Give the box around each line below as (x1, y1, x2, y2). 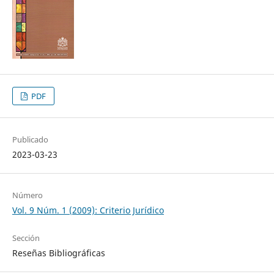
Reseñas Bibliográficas (12, 247, 105, 259)
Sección (12, 232, 40, 244)
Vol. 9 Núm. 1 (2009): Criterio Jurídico (12, 204, 164, 217)
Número (12, 190, 43, 201)
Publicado (12, 134, 48, 146)
